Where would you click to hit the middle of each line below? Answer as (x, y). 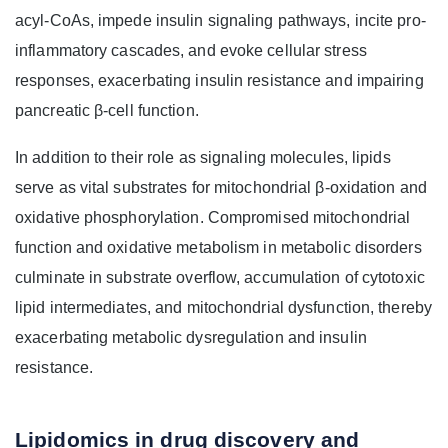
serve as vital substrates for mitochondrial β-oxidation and (221, 188)
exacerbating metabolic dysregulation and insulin (191, 338)
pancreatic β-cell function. (107, 111)
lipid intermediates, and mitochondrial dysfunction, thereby (223, 308)
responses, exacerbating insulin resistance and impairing (219, 81)
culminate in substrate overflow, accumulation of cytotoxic (220, 278)
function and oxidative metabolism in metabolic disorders (218, 248)
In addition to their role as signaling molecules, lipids (203, 158)
